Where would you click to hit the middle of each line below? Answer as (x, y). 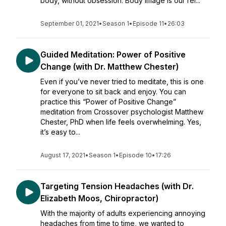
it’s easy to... (60, 132)
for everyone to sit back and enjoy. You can (113, 92)
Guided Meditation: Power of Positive (113, 54)
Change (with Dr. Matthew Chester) (109, 67)
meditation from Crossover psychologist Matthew (122, 112)
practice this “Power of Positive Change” (108, 102)
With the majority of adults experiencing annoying (123, 213)
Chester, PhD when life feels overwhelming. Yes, (121, 122)
